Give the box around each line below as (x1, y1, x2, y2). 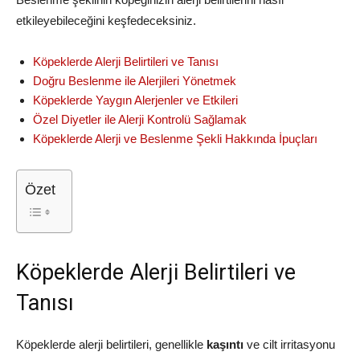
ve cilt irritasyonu (243, 337, 335, 351)
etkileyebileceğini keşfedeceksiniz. (16, 14, 196, 27)
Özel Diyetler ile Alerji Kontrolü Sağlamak (33, 112, 247, 126)
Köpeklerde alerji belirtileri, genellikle (16, 337, 207, 351)
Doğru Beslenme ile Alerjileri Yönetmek (33, 74, 236, 88)
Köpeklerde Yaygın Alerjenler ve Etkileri (33, 93, 238, 107)
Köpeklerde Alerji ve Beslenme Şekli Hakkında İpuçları (33, 132, 317, 145)
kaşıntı (207, 337, 243, 351)
